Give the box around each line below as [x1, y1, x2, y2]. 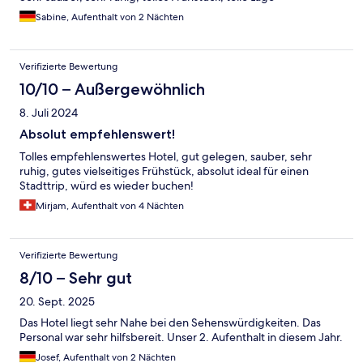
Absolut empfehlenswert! [19, 126, 175, 142]
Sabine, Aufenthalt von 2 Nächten [36, 10, 184, 23]
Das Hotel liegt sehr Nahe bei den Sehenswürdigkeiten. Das [19, 314, 321, 330]
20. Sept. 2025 [19, 293, 95, 309]
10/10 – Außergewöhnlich [19, 79, 205, 99]
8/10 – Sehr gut [19, 267, 132, 288]
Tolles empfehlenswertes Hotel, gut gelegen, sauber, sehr [19, 148, 312, 164]
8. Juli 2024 [19, 105, 78, 120]
